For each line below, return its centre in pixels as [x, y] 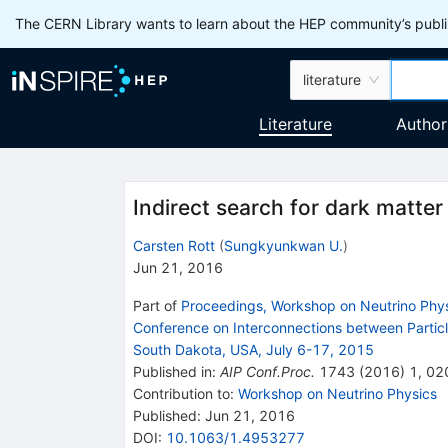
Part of [156, 305]
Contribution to [181, 393]
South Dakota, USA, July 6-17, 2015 [253, 349]
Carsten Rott [173, 245]
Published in [172, 371]
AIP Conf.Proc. [267, 371]
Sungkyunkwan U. [283, 245]
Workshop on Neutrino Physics [337, 393]
